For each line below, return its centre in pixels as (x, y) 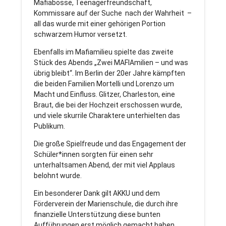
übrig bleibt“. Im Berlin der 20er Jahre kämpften (109, 73)
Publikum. (49, 126)
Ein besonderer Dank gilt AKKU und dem (97, 193)
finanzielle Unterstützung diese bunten (97, 215)
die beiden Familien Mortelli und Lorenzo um (104, 84)
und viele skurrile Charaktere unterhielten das (107, 116)
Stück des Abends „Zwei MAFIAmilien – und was (111, 63)
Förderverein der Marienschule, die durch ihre (106, 204)
